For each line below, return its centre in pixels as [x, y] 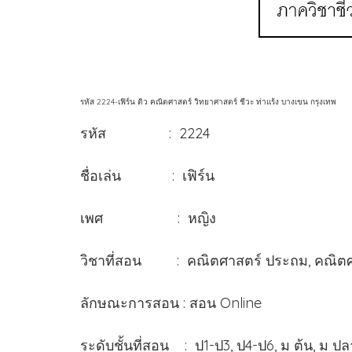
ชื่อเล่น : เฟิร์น [177, 175]
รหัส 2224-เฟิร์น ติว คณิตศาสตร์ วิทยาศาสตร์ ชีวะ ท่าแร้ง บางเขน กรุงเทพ [208, 101]
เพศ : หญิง [148, 218]
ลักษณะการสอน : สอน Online [171, 302]
